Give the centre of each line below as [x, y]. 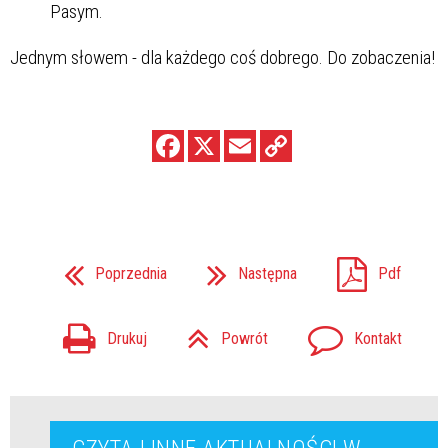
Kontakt [377, 338]
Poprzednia [130, 273]
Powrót [244, 338]
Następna [267, 273]
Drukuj [126, 338]
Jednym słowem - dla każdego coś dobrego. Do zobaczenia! [222, 57]
